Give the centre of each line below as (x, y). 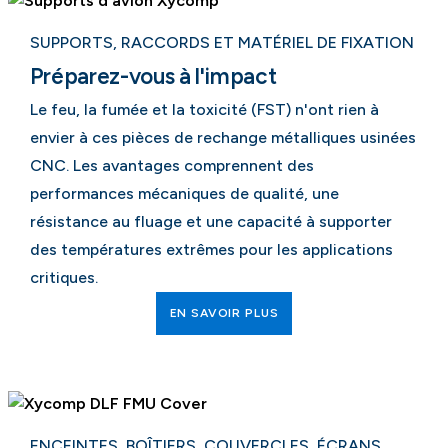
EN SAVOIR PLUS (224, 313)
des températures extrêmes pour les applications (211, 250)
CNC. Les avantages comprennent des (171, 166)
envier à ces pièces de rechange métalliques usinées (222, 138)
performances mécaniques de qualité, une (184, 194)
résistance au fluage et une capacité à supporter (210, 222)
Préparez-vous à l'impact (153, 76)
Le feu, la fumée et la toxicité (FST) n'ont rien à (204, 110)
